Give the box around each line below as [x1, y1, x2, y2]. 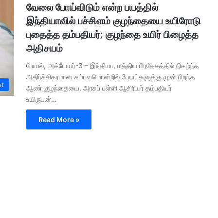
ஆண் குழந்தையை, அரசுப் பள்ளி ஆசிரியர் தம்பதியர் [26, 84, 172, 92]
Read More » [38, 115, 79, 124]
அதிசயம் [26, 41, 63, 55]
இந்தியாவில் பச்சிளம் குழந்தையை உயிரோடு [26, 14, 200, 28]
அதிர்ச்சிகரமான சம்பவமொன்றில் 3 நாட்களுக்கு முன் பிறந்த [26, 73, 195, 81]
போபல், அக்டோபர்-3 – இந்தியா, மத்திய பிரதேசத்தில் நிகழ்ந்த [26, 61, 199, 70]
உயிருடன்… [26, 95, 57, 104]
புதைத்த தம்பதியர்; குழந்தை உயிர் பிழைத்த [26, 28, 199, 42]
